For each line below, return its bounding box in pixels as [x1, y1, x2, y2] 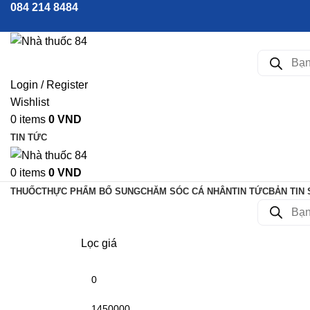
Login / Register [10, 79, 88, 91]
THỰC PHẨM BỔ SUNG [42, 185, 140, 197]
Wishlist [10, 96, 49, 109]
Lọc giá [81, 237, 117, 249]
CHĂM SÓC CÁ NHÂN [140, 185, 232, 197]
